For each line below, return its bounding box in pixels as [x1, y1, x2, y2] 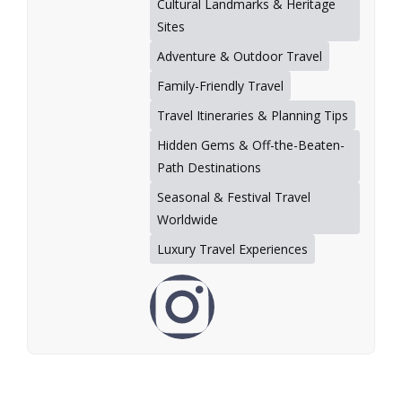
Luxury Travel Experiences [157, 240, 308, 258]
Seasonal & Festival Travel [157, 188, 310, 206]
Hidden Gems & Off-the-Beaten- [157, 136, 345, 154]
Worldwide [157, 211, 218, 229]
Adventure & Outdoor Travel [157, 48, 322, 66]
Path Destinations [157, 159, 261, 177]
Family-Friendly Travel [157, 77, 284, 95]
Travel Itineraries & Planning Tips [157, 107, 348, 125]
